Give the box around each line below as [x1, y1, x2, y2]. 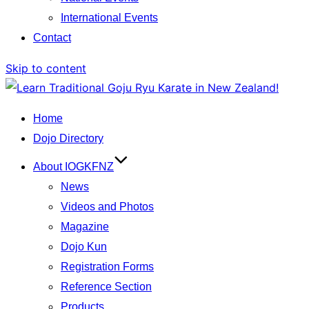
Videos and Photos [61, 201, 154, 212]
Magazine [61, 221, 109, 232]
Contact [33, 32, 71, 43]
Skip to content [6, 61, 86, 75]
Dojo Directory [33, 132, 103, 144]
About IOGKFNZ [33, 161, 114, 172]
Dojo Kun [61, 241, 107, 252]
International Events [61, 12, 158, 23]
